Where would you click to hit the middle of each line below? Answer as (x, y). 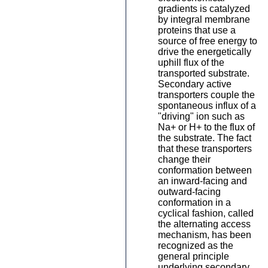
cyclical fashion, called (206, 213)
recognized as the (196, 246)
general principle (194, 256)
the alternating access (204, 224)
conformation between (205, 170)
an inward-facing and (202, 181)
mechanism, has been (205, 235)
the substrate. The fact (205, 138)
